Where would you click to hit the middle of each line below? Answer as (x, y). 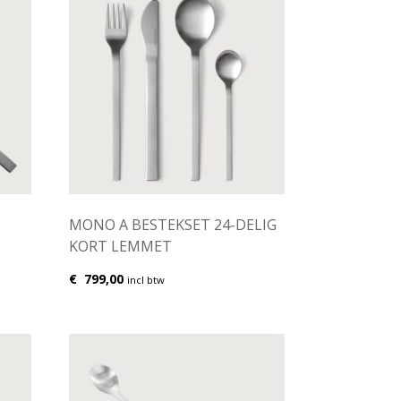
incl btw (145, 280)
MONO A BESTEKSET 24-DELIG (172, 225)
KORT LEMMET (120, 247)
